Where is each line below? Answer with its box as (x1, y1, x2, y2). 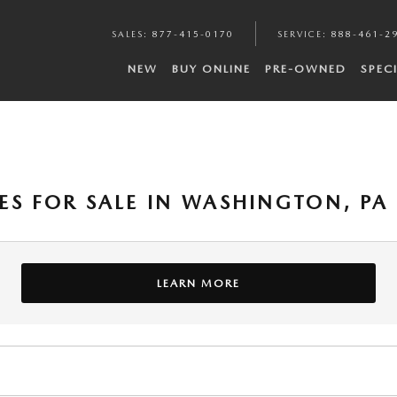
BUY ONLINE (172, 62, 251, 75)
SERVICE (277, 28, 323, 39)
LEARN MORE (157, 276, 240, 290)
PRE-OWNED (265, 62, 346, 75)
